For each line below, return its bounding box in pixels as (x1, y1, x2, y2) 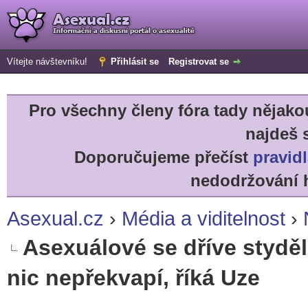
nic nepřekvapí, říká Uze (7, 265, 260, 290)
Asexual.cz (7, 207, 104, 230)
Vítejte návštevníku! (7, 56, 90, 67)
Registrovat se (168, 56, 229, 67)
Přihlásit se (111, 56, 159, 67)
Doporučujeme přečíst (74, 148, 253, 166)
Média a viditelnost (122, 207, 285, 230)
